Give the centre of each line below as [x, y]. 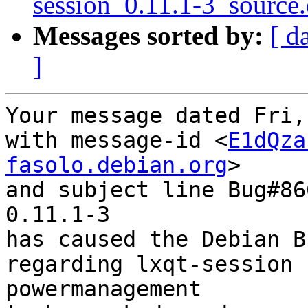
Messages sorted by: [148, 36]
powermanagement [103, 289]
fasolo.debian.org [117, 165]
